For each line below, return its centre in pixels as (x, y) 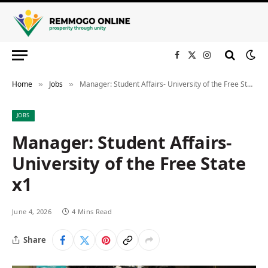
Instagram (227, 60)
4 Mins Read (92, 211)
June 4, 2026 (32, 211)
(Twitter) (208, 73)
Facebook (195, 60)
